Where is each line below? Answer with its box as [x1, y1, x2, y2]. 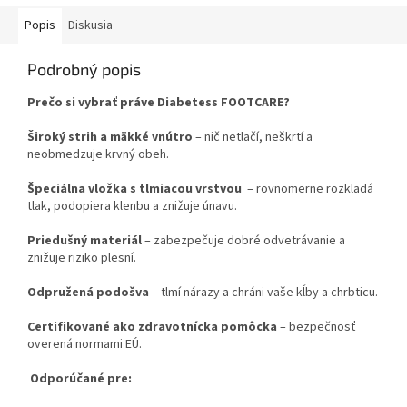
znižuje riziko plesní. [27, 249, 136, 268]
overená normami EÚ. [27, 335, 142, 354]
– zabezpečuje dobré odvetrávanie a [144, 232, 345, 251]
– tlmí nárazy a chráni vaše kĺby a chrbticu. [149, 283, 378, 303]
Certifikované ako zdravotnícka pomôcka [27, 318, 277, 337]
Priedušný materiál [27, 232, 144, 251]
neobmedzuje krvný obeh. [27, 145, 169, 164]
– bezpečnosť [277, 318, 356, 337]
